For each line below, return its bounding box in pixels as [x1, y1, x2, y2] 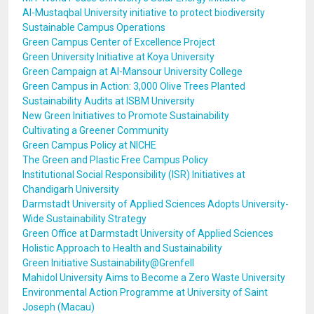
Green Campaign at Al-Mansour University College [22, 66, 243, 77]
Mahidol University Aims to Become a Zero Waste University [22, 272, 285, 283]
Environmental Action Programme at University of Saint [22, 287, 268, 298]
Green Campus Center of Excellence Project [22, 36, 215, 48]
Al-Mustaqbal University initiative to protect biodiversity [22, 7, 265, 18]
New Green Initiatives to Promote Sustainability [22, 110, 229, 121]
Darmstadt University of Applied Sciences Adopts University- [22, 198, 289, 210]
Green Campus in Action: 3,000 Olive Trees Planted [22, 81, 245, 92]
